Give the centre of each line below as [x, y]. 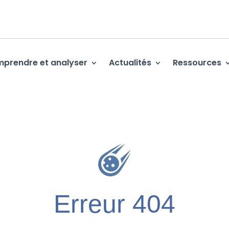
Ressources [197, 62]
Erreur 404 [114, 204]
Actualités [130, 62]
